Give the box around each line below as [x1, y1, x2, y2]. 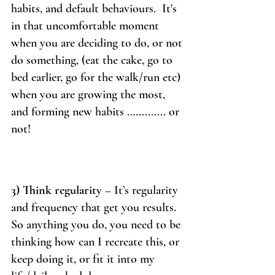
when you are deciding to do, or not [11, 36, 185, 51]
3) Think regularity [11, 183, 102, 198]
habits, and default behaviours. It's [11, 1, 180, 17]
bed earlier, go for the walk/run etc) [11, 70, 184, 85]
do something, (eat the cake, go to [11, 53, 176, 68]
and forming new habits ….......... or [11, 104, 182, 120]
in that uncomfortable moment [11, 18, 162, 34]
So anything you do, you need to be [11, 217, 184, 233]
